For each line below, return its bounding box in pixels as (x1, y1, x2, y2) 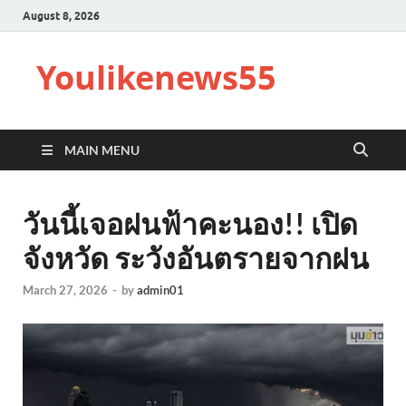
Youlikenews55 (36, 55, 276, 100)
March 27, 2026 (23, 283, 108, 298)
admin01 (137, 283, 184, 298)
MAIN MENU (64, 142, 140, 158)
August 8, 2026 (23, 8, 100, 23)
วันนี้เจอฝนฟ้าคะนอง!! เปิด (23, 206, 358, 241)
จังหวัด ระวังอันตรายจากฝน (23, 240, 369, 275)
